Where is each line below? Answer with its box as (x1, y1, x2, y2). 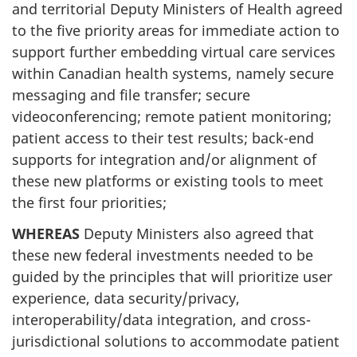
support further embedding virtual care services (12, 42, 335, 61)
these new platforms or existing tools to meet (12, 171, 324, 190)
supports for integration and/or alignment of (12, 150, 316, 169)
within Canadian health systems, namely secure (12, 64, 334, 83)
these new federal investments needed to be (12, 245, 313, 265)
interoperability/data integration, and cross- (12, 309, 311, 329)
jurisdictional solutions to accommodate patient (12, 331, 339, 351)
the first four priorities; (12, 193, 167, 212)
